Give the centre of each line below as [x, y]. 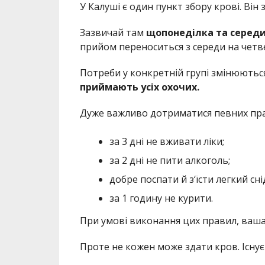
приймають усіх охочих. [139, 87]
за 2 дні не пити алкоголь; [169, 161]
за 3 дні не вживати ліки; [167, 142]
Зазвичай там [113, 33]
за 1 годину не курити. [161, 198]
